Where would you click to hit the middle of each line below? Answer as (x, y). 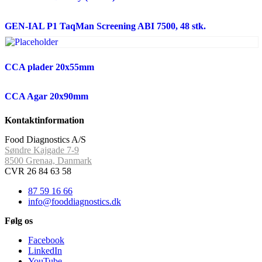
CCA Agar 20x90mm (46, 96)
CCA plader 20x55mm (49, 67)
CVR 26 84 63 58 (38, 171)
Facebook (46, 240)
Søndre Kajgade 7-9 (42, 150)
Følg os (19, 220)
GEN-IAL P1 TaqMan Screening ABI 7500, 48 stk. (105, 26)
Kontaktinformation (44, 120)
